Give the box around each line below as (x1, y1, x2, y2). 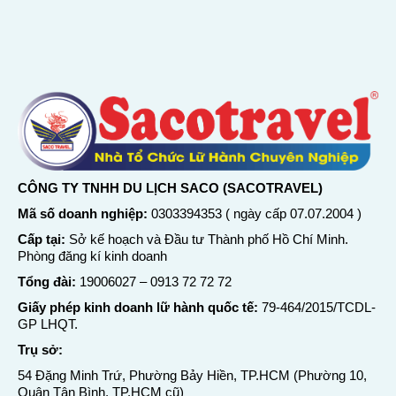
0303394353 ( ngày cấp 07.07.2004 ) (148, 205, 362, 221)
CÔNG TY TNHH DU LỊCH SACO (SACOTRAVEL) (18, 179, 323, 195)
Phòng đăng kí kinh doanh (18, 247, 167, 263)
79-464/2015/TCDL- (258, 299, 376, 315)
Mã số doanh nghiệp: (18, 205, 148, 221)
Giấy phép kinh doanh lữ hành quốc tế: (18, 299, 258, 315)
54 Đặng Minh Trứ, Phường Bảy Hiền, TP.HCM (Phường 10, (18, 367, 367, 383)
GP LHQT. (18, 316, 78, 331)
